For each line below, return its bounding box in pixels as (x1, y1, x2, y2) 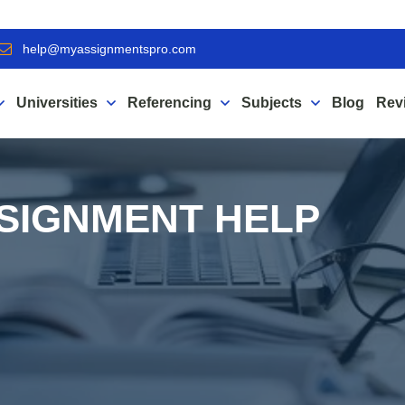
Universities (16, 95, 98, 110)
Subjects (241, 95, 302, 110)
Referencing (127, 95, 212, 110)
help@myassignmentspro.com (23, 42, 196, 56)
